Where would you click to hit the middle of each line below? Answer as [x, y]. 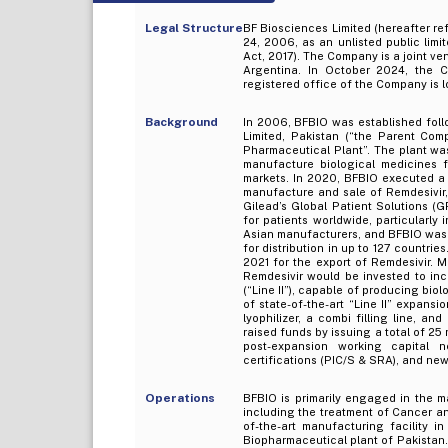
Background [181, 121]
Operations [179, 397]
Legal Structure [193, 27]
